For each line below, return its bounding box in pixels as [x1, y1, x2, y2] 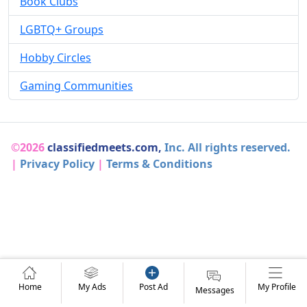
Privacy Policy [20, 156, 95, 172]
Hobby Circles [20, 50, 91, 66]
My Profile [257, 281, 296, 293]
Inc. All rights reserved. [164, 140, 291, 156]
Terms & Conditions [106, 156, 212, 172]
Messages [195, 284, 235, 296]
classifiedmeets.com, [47, 140, 162, 156]
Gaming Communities [20, 78, 133, 94]
